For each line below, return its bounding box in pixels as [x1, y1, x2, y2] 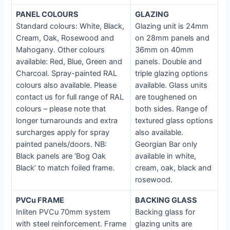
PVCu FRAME [16, 196, 65, 205]
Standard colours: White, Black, [16, 22, 125, 31]
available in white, [135, 151, 197, 161]
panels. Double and [135, 57, 202, 67]
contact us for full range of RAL [16, 92, 124, 102]
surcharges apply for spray [16, 128, 110, 138]
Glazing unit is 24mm [135, 22, 209, 31]
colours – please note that [16, 104, 106, 114]
